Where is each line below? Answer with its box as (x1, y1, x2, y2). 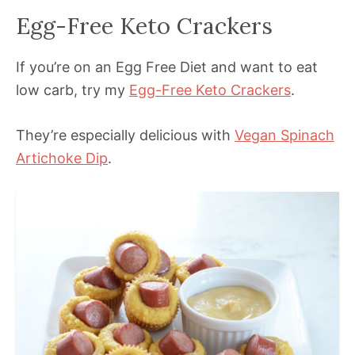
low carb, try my (16, 81, 129, 98)
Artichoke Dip (16, 149, 108, 166)
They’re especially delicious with (16, 126, 235, 143)
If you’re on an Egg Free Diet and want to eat (16, 58, 318, 75)
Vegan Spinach (235, 126, 334, 143)
